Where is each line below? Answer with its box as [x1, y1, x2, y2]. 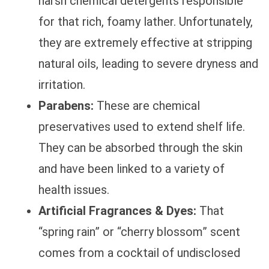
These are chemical [94, 98, 200, 113]
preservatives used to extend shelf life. [38, 119, 245, 134]
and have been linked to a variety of [38, 162, 225, 177]
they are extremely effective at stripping [38, 35, 252, 50]
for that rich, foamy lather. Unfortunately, [38, 14, 253, 29]
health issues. [38, 183, 109, 198]
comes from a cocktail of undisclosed [38, 246, 240, 261]
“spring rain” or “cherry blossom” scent [38, 225, 240, 240]
